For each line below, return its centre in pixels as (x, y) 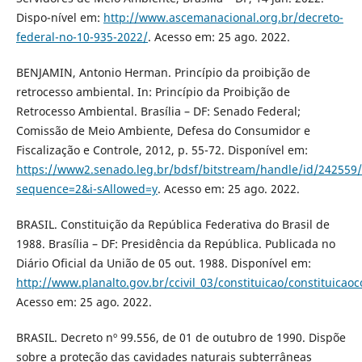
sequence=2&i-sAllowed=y (86, 188)
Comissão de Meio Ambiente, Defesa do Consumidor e (163, 130)
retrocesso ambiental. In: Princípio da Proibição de (153, 91)
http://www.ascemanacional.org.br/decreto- (223, 17)
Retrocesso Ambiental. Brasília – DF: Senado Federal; (158, 111)
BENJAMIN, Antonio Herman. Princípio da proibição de (163, 72)
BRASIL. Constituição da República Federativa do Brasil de (173, 224)
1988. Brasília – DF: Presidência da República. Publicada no (175, 243)
